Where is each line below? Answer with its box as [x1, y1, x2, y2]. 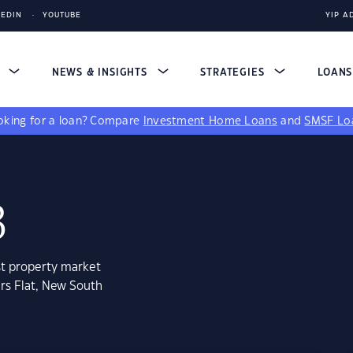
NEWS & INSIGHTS [51, 68, 151, 77]
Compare [90, 116, 143, 127]
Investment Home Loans [143, 116, 277, 127]
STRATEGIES [200, 68, 269, 77]
